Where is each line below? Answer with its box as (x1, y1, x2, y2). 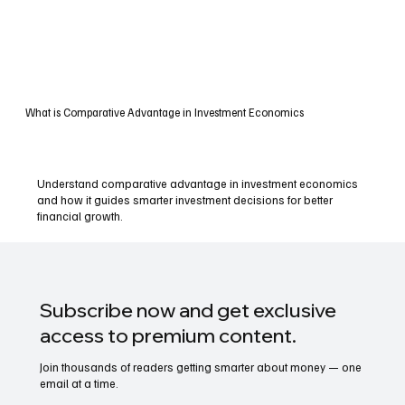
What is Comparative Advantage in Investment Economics (24, 104, 304, 119)
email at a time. (40, 375, 119, 391)
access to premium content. (40, 322, 297, 348)
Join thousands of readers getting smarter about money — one (40, 359, 363, 374)
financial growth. (37, 209, 124, 224)
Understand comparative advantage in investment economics (37, 176, 359, 192)
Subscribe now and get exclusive (40, 297, 337, 323)
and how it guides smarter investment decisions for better (37, 193, 334, 208)
